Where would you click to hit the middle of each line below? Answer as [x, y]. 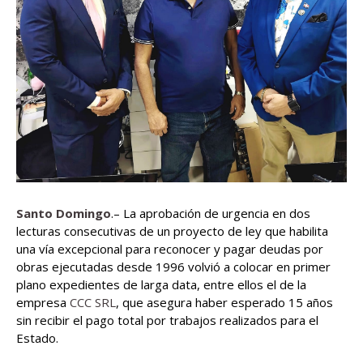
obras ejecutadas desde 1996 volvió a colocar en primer [173, 267]
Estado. [37, 338]
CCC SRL [93, 303]
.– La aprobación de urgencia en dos [211, 214]
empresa [43, 303]
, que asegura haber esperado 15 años [224, 303]
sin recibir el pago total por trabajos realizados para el [167, 320]
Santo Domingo [64, 214]
